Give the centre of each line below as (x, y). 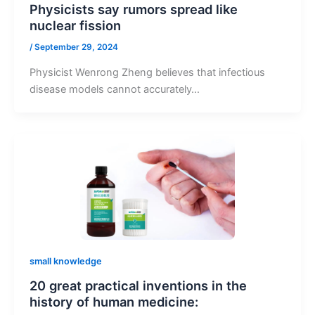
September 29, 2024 (76, 47)
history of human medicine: (114, 301)
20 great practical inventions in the (138, 285)
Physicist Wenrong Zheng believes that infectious (147, 72)
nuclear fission (75, 26)
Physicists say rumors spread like (133, 9)
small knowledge (65, 261)
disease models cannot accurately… (114, 89)
